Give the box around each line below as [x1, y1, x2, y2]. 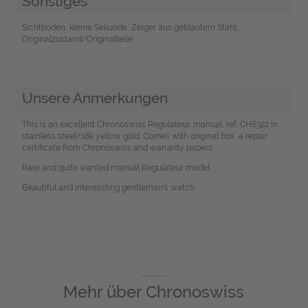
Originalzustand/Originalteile [21, 34, 133, 44]
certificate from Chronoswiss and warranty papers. [21, 143, 214, 153]
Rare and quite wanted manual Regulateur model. [21, 163, 211, 173]
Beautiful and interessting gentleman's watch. [21, 183, 196, 193]
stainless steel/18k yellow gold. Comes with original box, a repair [21, 131, 267, 142]
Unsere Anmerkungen [21, 89, 168, 107]
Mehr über [63, 282, 146, 302]
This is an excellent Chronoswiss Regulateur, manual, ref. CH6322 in [21, 120, 278, 130]
